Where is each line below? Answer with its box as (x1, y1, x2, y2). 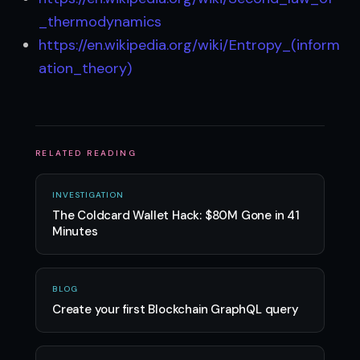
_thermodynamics (39, 11, 162, 31)
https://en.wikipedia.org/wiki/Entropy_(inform (39, 35, 340, 55)
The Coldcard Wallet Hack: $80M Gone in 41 (52, 207, 300, 223)
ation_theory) (39, 58, 132, 78)
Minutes (52, 223, 98, 239)
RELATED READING (35, 147, 137, 158)
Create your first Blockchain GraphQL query (52, 301, 299, 317)
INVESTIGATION (52, 189, 124, 200)
